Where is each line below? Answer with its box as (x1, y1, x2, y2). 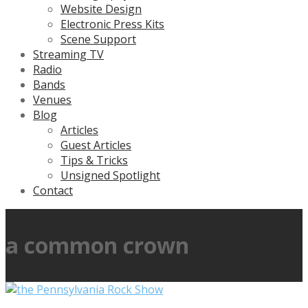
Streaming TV (33, 46, 104, 62)
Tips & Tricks (60, 152, 128, 168)
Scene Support (60, 31, 136, 47)
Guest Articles (60, 137, 131, 153)
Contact (33, 182, 73, 198)
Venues (33, 91, 71, 107)
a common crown (5, 230, 189, 261)
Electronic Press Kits (60, 16, 164, 32)
